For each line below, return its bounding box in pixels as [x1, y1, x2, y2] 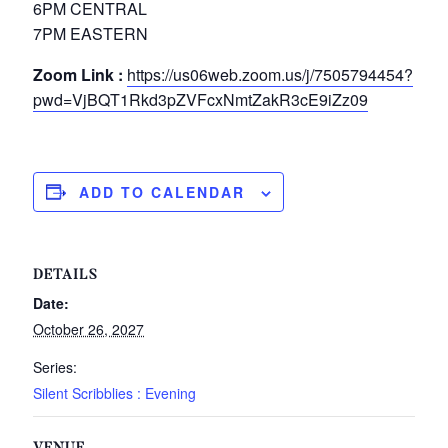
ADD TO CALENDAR [79, 181, 246, 202]
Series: [33, 356, 78, 377]
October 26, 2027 [33, 318, 145, 339]
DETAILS [33, 268, 99, 283]
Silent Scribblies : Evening [33, 382, 197, 403]
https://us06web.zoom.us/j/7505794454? [127, 62, 414, 86]
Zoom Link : [33, 62, 124, 86]
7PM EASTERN [33, 21, 149, 45]
